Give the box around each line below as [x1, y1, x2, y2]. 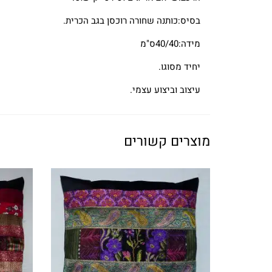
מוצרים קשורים [124, 131, 210, 152]
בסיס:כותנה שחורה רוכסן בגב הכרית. [63, 14, 200, 28]
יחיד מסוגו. [158, 60, 200, 74]
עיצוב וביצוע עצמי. [130, 83, 200, 97]
